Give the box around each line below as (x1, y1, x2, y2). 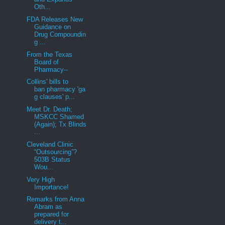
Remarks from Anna (27, 195, 85, 203)
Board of (34, 58, 59, 66)
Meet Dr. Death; (27, 105, 73, 114)
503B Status (34, 155, 71, 163)
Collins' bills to (27, 78, 69, 86)
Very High (27, 175, 55, 183)
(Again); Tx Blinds (34, 121, 87, 129)
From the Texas (27, 50, 73, 58)
